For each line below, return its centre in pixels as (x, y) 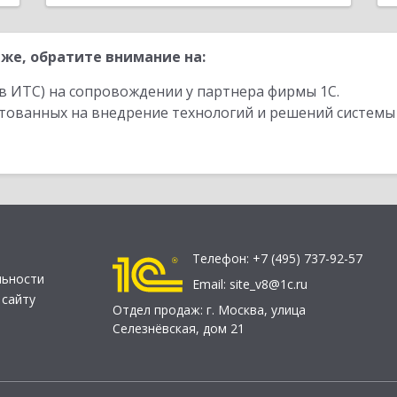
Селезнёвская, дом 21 (179, 329)
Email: (211, 284)
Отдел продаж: (160, 310)
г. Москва (235, 310)
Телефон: (222, 259)
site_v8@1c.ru (269, 284)
